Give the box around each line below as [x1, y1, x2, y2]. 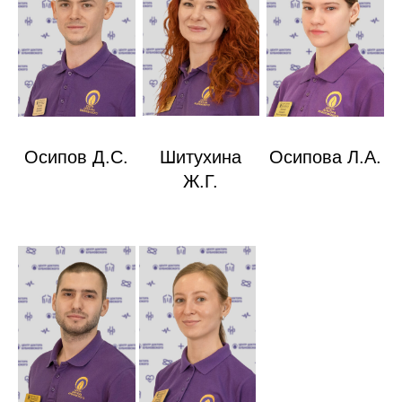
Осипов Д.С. [24, 147, 129, 168]
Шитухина [160, 147, 242, 168]
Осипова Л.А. [269, 147, 382, 168]
